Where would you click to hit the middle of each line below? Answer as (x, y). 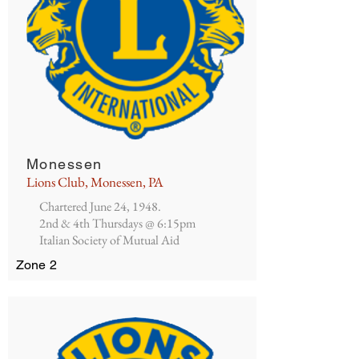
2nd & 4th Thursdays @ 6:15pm (117, 223)
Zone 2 (36, 265)
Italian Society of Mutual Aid (109, 240)
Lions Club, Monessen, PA (95, 182)
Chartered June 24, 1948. (100, 206)
